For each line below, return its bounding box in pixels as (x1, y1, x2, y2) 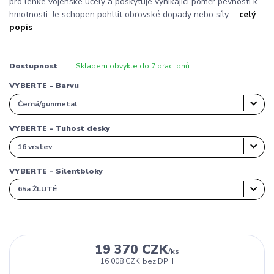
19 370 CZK (94, 241, 168, 259)
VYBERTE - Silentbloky (9, 166, 103, 176)
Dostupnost (9, 61, 57, 72)
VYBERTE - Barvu (9, 81, 79, 91)
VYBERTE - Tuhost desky (9, 123, 110, 133)
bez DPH (142, 256, 174, 267)
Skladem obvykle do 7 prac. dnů (75, 61, 190, 72)
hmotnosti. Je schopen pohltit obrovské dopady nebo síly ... (9, 9, 239, 21)
